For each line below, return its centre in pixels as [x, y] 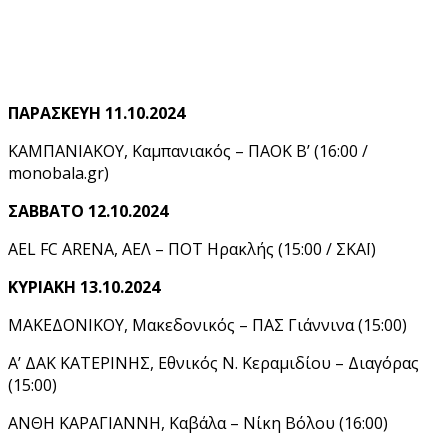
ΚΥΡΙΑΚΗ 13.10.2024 [84, 286]
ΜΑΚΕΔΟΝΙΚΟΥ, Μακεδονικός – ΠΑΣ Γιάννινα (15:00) [207, 324]
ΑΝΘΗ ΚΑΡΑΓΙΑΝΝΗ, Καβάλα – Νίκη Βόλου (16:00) [198, 422]
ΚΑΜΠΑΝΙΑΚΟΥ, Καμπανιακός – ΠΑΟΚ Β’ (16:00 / [188, 150]
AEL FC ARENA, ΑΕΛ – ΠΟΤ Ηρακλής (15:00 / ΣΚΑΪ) [192, 248]
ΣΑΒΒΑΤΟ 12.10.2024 [88, 210]
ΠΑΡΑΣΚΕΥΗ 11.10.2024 [96, 112]
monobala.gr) [58, 172]
